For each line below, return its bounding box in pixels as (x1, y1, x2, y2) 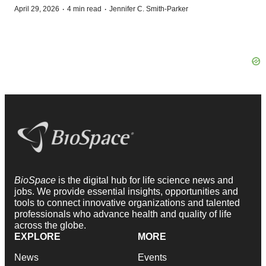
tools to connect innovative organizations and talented (14, 197, 240, 208)
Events (138, 252, 167, 262)
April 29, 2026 (14, 5, 59, 13)
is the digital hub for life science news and (58, 175, 233, 185)
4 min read (67, 5, 102, 13)
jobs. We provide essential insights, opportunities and (14, 186, 238, 197)
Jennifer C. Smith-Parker (109, 5, 188, 13)
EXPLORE (14, 231, 61, 242)
